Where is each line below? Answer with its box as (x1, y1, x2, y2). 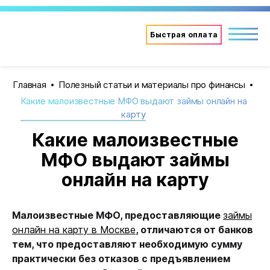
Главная (13, 79, 46, 90)
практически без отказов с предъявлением (12, 253, 230, 265)
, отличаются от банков (136, 224, 253, 236)
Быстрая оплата (150, 30, 218, 39)
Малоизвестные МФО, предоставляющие (12, 209, 223, 221)
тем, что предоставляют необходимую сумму (12, 238, 242, 250)
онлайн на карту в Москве (12, 224, 136, 236)
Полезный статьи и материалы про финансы (58, 79, 245, 90)
